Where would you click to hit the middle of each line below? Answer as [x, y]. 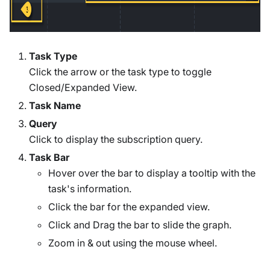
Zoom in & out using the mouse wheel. [133, 243]
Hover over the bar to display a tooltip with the [152, 173]
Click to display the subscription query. [116, 139]
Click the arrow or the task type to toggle [120, 72]
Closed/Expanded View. [83, 87]
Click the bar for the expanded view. [129, 207]
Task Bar [49, 157]
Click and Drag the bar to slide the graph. [140, 225]
